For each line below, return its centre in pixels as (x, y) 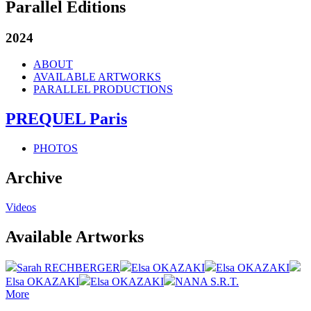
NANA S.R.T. (207, 281)
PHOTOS (56, 149)
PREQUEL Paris (66, 119)
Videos (21, 207)
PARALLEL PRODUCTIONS (103, 90)
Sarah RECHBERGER (68, 267)
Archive (34, 177)
